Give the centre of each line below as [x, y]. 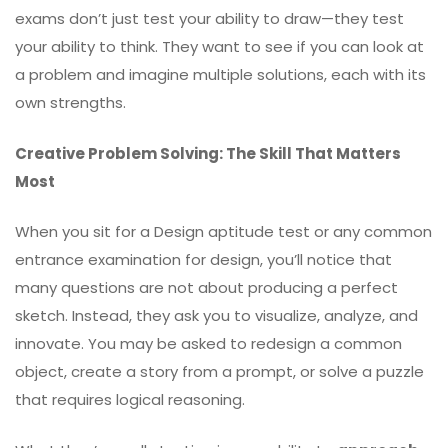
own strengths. [70, 102]
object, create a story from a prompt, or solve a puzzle [219, 371]
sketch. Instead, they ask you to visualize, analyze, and [216, 315]
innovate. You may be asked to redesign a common [208, 343]
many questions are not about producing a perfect [206, 287]
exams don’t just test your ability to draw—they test [209, 18]
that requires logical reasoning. [130, 399]
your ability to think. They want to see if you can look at [219, 46]
